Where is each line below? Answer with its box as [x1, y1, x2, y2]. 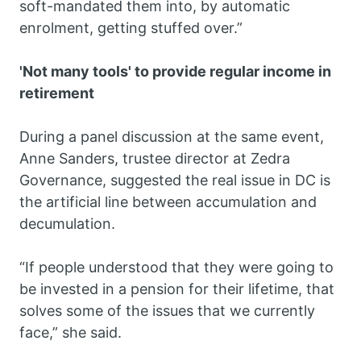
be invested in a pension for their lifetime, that [19, 280, 334, 298]
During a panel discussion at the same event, [19, 128, 324, 146]
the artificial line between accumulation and [19, 193, 317, 211]
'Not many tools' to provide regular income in [19, 63, 331, 81]
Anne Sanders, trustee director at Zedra [19, 150, 290, 168]
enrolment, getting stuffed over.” [19, 19, 247, 37]
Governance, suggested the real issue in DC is [19, 172, 330, 189]
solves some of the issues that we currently [19, 302, 315, 320]
